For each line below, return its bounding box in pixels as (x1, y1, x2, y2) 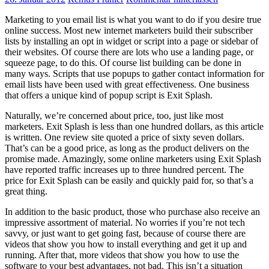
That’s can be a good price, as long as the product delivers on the (5, 142, 249, 153)
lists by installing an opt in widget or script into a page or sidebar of (5, 35, 258, 46)
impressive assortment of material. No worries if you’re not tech (5, 217, 245, 228)
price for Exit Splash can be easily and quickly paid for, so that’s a (5, 175, 253, 186)
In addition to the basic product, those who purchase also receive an (5, 206, 260, 217)
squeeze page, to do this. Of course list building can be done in (5, 57, 241, 68)
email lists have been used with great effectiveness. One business (5, 79, 249, 89)
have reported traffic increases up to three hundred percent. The (5, 164, 244, 175)
